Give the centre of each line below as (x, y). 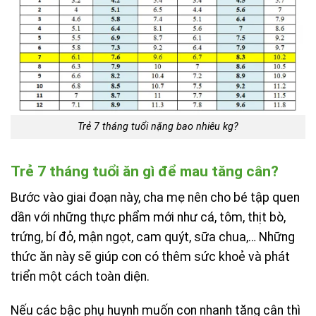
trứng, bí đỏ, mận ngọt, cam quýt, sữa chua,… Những (153, 237)
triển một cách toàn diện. (80, 276)
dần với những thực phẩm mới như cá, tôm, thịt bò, (148, 217)
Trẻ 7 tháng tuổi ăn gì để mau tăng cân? (145, 171)
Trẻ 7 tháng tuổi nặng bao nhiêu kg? (158, 127)
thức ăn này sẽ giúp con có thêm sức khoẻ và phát (150, 256)
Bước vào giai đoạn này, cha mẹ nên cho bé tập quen (155, 197)
